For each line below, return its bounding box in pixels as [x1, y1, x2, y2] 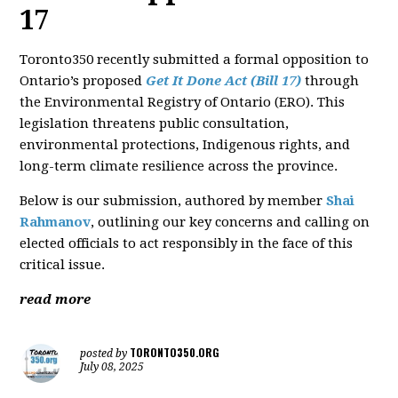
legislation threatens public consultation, [20, 115, 290, 131]
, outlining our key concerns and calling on [91, 213, 370, 230]
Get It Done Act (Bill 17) [146, 72, 302, 89]
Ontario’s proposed [20, 72, 147, 89]
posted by [80, 346, 131, 360]
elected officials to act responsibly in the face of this [20, 235, 354, 251]
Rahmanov [20, 213, 92, 230]
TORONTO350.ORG [130, 344, 220, 360]
